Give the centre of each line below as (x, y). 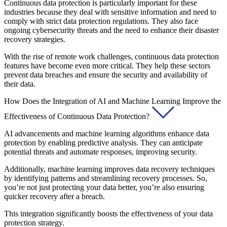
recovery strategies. (35, 39)
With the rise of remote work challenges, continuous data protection (111, 56)
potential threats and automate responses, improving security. (101, 152)
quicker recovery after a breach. (54, 196)
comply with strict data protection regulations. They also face (101, 21)
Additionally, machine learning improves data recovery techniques (109, 169)
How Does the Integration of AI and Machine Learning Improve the (112, 101)
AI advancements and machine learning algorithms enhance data (107, 133)
